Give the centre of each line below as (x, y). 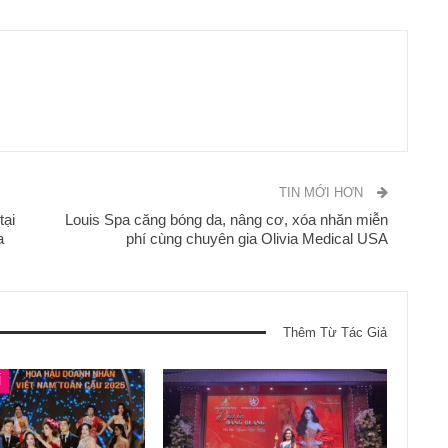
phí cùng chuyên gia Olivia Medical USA (257, 238)
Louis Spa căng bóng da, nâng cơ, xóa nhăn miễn (227, 219)
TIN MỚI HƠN (323, 192)
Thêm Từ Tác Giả (335, 332)
